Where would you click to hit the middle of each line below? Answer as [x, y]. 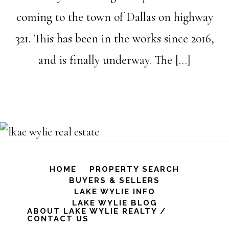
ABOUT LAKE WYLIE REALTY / [96, 211]
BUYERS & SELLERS [114, 180]
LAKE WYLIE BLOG [114, 203]
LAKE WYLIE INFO [114, 192]
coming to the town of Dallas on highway [114, 17]
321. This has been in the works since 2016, [114, 39]
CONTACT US [58, 219]
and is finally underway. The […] [114, 60]
